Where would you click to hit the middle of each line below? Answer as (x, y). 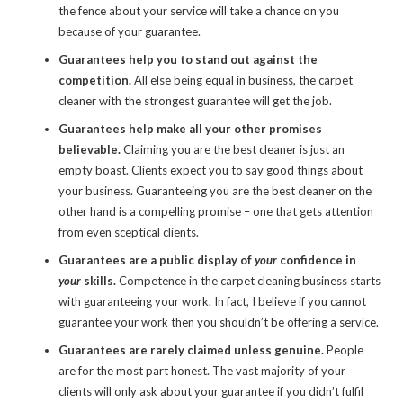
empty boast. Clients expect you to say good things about (210, 170)
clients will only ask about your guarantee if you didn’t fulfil (211, 391)
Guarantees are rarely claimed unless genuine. (193, 350)
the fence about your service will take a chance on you (199, 11)
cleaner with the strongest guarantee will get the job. (195, 101)
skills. (100, 281)
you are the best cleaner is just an (256, 149)
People (345, 350)
